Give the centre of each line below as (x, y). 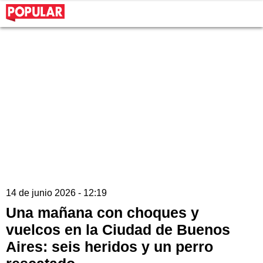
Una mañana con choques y (102, 213)
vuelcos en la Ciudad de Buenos (118, 230)
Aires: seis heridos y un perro (109, 247)
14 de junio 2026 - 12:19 (56, 193)
